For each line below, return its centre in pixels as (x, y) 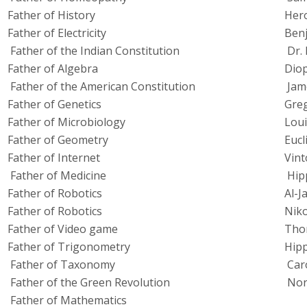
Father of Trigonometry (69, 247)
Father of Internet (54, 158)
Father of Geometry (58, 140)
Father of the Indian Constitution (94, 51)
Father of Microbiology (66, 122)
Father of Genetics (54, 105)
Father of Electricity (57, 33)
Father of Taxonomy (61, 265)
